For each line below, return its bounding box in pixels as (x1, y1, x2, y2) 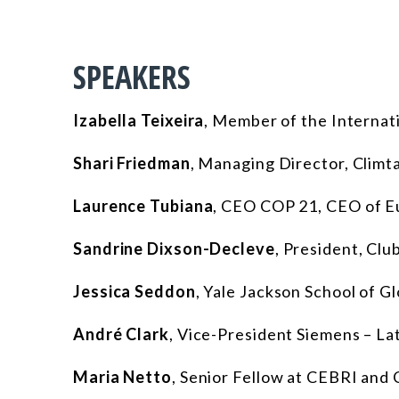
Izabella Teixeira (73, 110, 205, 131)
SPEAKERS (73, 55, 191, 100)
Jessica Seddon (73, 281, 196, 302)
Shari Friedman (73, 153, 191, 174)
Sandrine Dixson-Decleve (73, 239, 275, 259)
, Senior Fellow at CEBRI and (171, 367, 394, 387)
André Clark (73, 324, 169, 345)
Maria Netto (73, 367, 172, 387)
